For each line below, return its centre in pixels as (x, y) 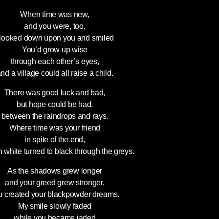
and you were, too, (55, 26)
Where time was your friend (55, 128)
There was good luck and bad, (55, 93)
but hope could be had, (55, 104)
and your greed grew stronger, (55, 183)
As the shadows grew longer (55, 171)
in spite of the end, (55, 140)
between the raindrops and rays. (55, 116)
